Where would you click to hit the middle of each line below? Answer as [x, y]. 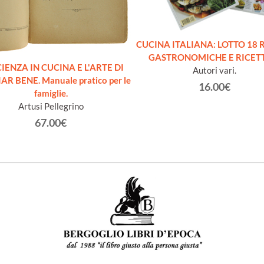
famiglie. [51, 93]
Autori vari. [214, 70]
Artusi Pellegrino [51, 106]
